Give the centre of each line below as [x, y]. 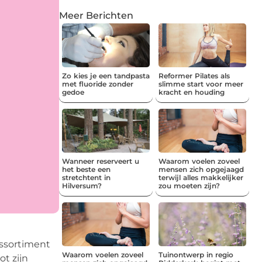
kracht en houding [192, 92]
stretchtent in [86, 177]
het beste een [86, 169]
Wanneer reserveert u [101, 161]
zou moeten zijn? [189, 185]
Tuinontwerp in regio [196, 254]
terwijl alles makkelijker [201, 177]
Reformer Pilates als [194, 75]
